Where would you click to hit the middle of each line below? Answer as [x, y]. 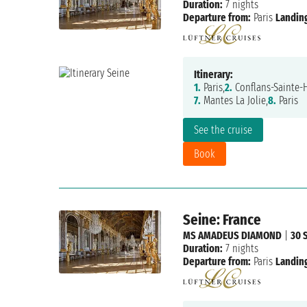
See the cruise [223, 130]
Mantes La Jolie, [234, 101]
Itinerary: [213, 75]
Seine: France [222, 220]
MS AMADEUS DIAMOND [232, 236]
